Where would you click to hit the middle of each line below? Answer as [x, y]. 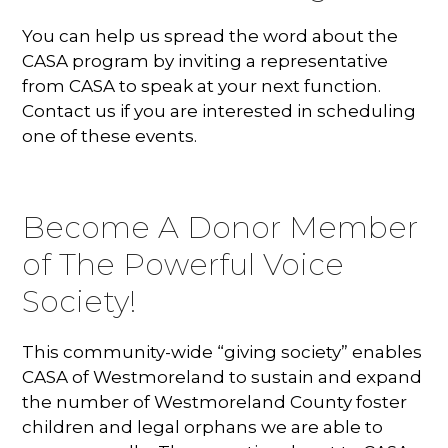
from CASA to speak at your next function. [202, 85]
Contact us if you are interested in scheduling [219, 110]
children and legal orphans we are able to [203, 426]
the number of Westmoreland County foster [215, 401]
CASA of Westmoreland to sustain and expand [222, 376]
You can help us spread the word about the [210, 35]
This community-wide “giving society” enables [222, 351]
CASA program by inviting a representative [205, 60]
